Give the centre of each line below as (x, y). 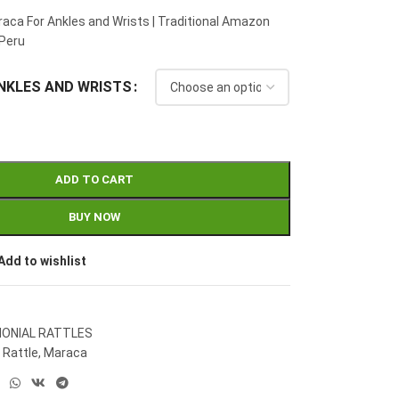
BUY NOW (95, 217)
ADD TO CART (95, 179)
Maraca (66, 353)
